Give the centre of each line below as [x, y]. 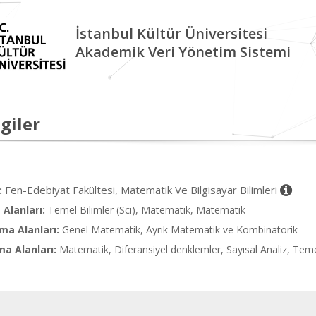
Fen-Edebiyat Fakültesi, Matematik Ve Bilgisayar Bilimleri [142, 190]
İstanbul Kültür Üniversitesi [171, 34]
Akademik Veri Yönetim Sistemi [183, 52]
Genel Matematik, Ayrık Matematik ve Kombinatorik [180, 230]
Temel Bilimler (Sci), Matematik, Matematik [147, 210]
